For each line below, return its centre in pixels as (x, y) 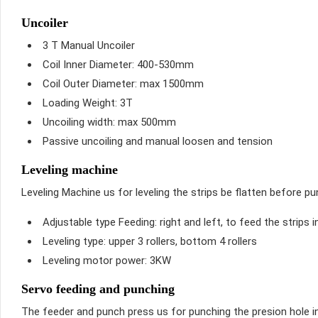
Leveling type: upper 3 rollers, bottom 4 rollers (150, 241)
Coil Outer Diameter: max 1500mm (123, 83)
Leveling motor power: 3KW (107, 260)
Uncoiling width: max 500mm (109, 122)
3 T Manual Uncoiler (89, 45)
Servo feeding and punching (98, 289)
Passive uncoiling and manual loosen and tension (158, 141)
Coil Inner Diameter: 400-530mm (118, 64)
